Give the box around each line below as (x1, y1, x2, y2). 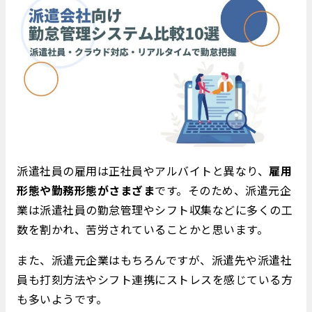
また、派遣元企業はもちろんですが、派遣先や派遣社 (17, 251, 292, 268)
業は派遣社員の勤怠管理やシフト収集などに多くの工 (17, 201, 292, 218)
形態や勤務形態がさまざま (17, 181, 155, 198)
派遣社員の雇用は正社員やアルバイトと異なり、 (17, 162, 269, 179)
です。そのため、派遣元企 (155, 181, 291, 198)
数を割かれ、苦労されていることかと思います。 (17, 220, 268, 237)
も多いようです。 (17, 290, 107, 307)
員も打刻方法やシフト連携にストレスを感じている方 (17, 270, 292, 288)
